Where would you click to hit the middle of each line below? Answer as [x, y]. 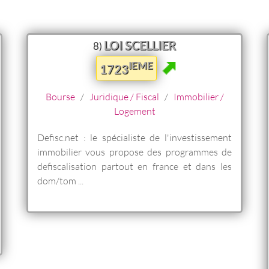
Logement [134, 110]
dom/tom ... [60, 180]
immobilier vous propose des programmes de [134, 151]
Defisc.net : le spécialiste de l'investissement [134, 137]
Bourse [60, 96]
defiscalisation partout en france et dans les [134, 166]
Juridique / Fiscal [124, 96]
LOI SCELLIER [140, 45]
